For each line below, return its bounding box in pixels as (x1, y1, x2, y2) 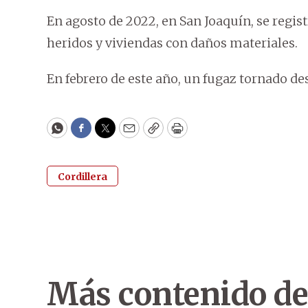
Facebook (80, 126, 138, 142)
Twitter (104, 126, 151, 142)
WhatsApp (56, 126, 121, 142)
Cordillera (58, 170, 107, 184)
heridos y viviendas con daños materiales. (47, 35, 298, 52)
